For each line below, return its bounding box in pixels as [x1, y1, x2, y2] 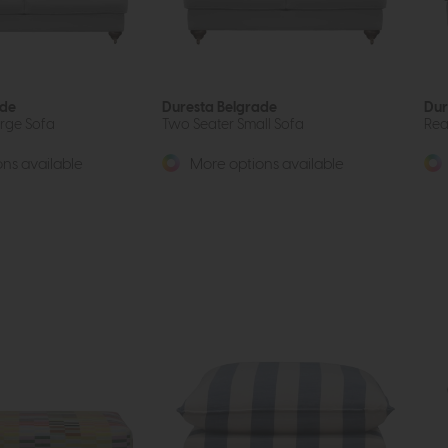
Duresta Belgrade [162, 99, 277, 115]
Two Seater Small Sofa [162, 116, 304, 132]
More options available [187, 156, 344, 172]
